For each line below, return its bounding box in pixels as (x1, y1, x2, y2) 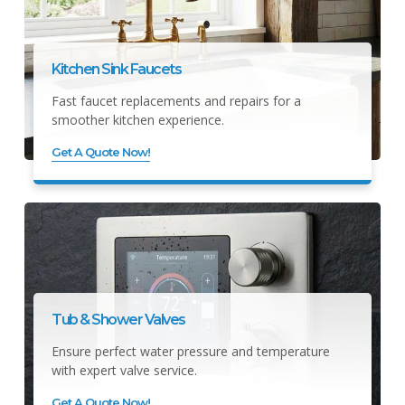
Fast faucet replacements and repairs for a (52, 91, 301, 109)
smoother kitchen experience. (52, 110, 224, 128)
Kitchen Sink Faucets (52, 60, 181, 78)
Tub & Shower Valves (52, 310, 185, 328)
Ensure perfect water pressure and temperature (52, 342, 330, 360)
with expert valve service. (52, 361, 197, 379)
